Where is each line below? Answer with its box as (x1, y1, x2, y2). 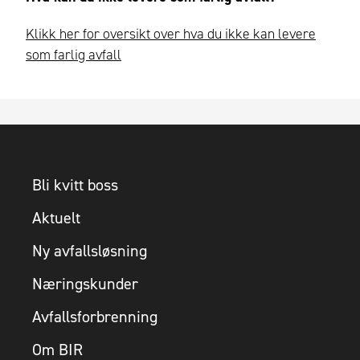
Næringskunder (32, 272, 138, 294)
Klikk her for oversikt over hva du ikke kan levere (26, 24, 316, 44)
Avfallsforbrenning (32, 305, 157, 327)
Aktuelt (32, 207, 80, 228)
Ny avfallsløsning (32, 239, 147, 261)
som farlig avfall (26, 45, 121, 65)
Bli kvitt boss (32, 174, 118, 195)
